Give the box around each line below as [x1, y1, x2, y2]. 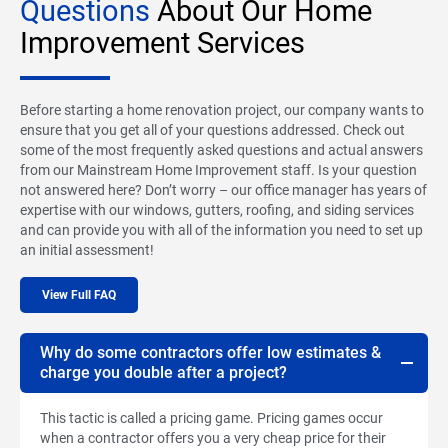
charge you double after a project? [40, 362, 287, 382]
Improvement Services [20, 25, 305, 60]
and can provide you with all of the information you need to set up [20, 221, 423, 238]
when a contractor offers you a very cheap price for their [40, 429, 386, 446]
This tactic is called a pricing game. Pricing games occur [40, 409, 383, 426]
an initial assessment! [20, 241, 154, 258]
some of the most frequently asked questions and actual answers [20, 141, 423, 158]
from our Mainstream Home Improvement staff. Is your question [20, 161, 417, 178]
